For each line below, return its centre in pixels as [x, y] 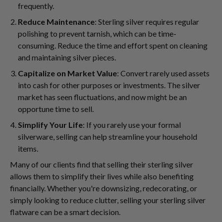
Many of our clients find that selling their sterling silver [102, 165]
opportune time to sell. [56, 109]
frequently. [36, 6]
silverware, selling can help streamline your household [108, 137]
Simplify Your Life [50, 125]
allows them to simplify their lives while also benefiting [102, 176]
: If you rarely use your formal [132, 125]
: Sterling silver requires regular [147, 22]
